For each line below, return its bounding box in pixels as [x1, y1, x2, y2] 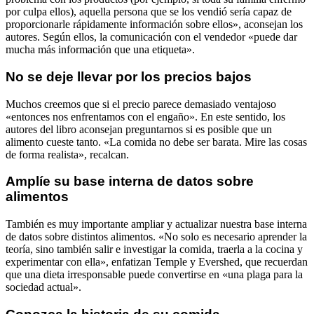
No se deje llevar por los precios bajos [6, 69, 252, 84]
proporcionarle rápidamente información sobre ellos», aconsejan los [6, 18, 303, 31]
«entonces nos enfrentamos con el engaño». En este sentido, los [6, 110, 285, 123]
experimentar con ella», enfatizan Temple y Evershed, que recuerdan [6, 256, 308, 268]
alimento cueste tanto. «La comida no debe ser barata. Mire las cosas [6, 135, 307, 148]
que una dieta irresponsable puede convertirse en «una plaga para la [6, 268, 303, 281]
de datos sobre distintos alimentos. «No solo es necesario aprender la [6, 231, 307, 243]
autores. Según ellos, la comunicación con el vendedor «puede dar [6, 31, 297, 43]
